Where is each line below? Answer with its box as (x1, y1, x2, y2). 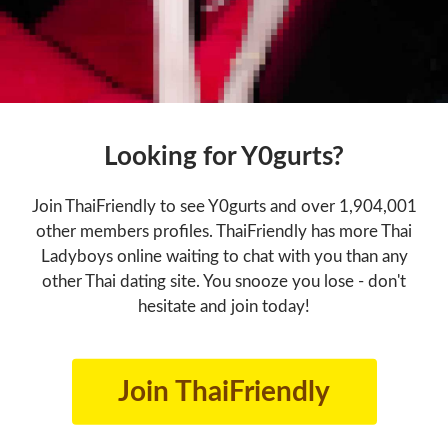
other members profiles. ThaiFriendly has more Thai (36, 222, 412, 240)
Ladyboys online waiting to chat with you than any (40, 247, 408, 265)
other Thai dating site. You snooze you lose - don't (42, 272, 406, 290)
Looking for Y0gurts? (104, 143, 344, 170)
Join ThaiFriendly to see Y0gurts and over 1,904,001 (31, 197, 417, 215)
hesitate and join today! (138, 297, 310, 315)
